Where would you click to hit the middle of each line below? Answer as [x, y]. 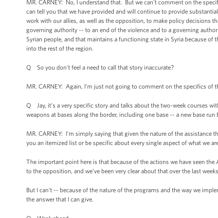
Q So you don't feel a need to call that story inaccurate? [100, 67]
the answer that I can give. [60, 199]
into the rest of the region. [60, 48]
